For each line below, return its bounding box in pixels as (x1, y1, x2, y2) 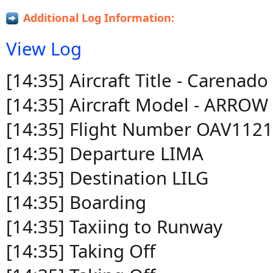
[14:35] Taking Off (6, 239, 155, 263)
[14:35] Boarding (6, 190, 146, 214)
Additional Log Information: (23, 10, 174, 25)
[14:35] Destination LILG (6, 166, 208, 190)
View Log (6, 37, 82, 61)
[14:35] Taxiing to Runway (6, 214, 222, 239)
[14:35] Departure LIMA (6, 141, 204, 166)
